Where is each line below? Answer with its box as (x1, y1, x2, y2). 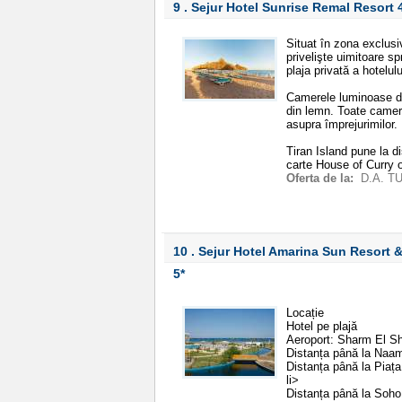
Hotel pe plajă (286, 319, 357, 333)
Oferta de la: (286, 171, 357, 185)
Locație (286, 306, 324, 319)
